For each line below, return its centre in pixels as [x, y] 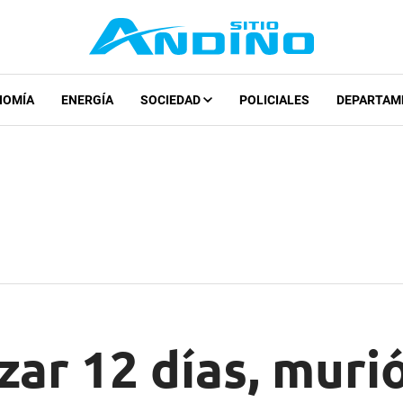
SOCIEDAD [171, 100]
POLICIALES [274, 100]
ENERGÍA [87, 100]
